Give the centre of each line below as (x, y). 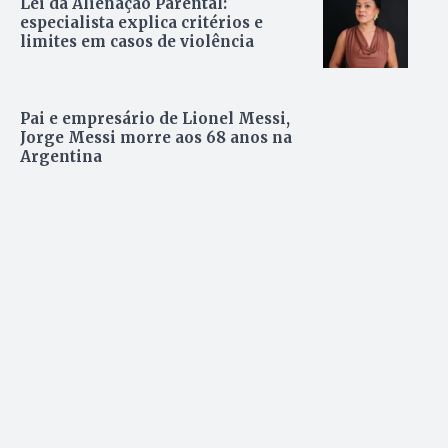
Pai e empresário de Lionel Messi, (155, 118)
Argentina (61, 156)
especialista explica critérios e (141, 22)
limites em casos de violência (137, 41)
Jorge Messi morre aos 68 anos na (156, 137)
